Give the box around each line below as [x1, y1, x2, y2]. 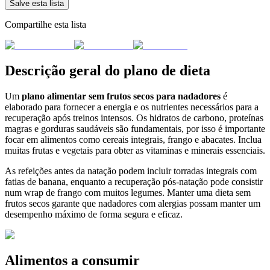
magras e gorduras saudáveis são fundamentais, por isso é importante [5, 123, 265, 134]
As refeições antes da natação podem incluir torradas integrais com [5, 165, 257, 176]
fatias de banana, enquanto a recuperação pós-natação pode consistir [5, 176, 263, 187]
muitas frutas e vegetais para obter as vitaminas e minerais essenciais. [5, 145, 265, 155]
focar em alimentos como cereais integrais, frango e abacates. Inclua [5, 134, 262, 145]
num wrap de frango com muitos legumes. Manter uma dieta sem [5, 187, 251, 198]
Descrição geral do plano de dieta [5, 63, 210, 79]
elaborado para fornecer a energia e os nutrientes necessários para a [5, 101, 259, 112]
